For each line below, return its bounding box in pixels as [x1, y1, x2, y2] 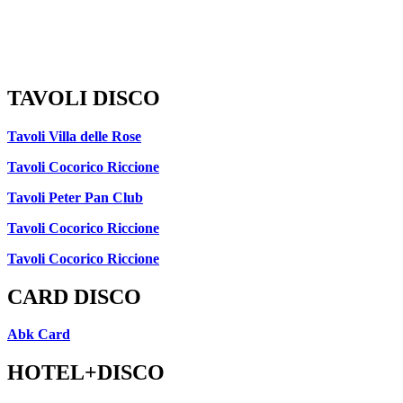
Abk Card [7, 327, 70, 343]
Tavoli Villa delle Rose [7, 128, 141, 144]
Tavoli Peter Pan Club [7, 189, 143, 205]
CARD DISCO [7, 284, 141, 309]
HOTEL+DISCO [7, 361, 165, 385]
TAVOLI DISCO [7, 85, 160, 110]
